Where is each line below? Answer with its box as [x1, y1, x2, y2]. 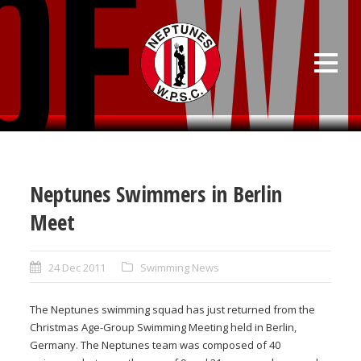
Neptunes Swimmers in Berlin [30, 179, 283, 209]
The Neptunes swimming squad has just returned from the [30, 302, 316, 317]
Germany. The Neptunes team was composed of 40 [30, 338, 281, 352]
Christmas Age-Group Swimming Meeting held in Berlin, [30, 320, 297, 334]
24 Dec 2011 [48, 260, 106, 275]
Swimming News [140, 260, 220, 275]
